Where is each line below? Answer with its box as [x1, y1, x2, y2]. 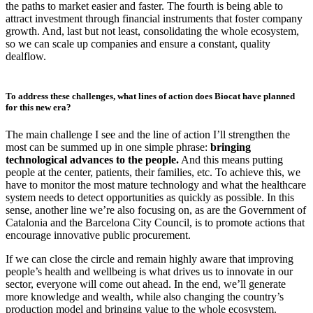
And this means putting [179, 154, 283, 166]
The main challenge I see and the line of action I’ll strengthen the [6, 129, 290, 141]
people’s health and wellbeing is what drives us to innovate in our [6, 265, 293, 278]
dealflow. [6, 50, 46, 63]
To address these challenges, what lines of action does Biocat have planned [6, 91, 295, 102]
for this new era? [6, 102, 73, 113]
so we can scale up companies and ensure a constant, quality [6, 38, 270, 50]
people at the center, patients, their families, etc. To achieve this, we [6, 166, 300, 179]
